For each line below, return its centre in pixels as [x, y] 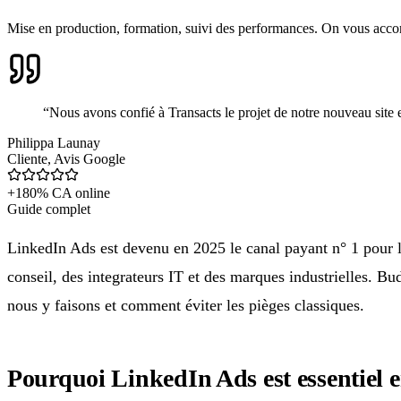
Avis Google [90, 158]
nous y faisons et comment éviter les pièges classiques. [186, 305]
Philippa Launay [54, 142]
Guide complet [49, 209]
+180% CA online [59, 192]
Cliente [27, 158]
